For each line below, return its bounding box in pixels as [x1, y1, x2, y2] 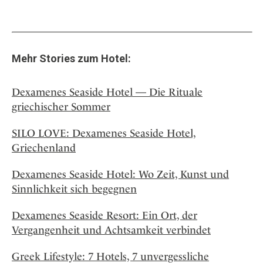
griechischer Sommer [12, 100, 110, 113]
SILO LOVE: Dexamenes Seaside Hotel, [12, 127, 196, 140]
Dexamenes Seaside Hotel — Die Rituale [12, 86, 203, 99]
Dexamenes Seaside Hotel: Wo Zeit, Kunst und [12, 168, 229, 181]
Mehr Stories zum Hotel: [12, 52, 131, 65]
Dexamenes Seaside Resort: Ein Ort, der [12, 209, 197, 222]
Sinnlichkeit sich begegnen [12, 183, 137, 195]
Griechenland [12, 141, 76, 154]
